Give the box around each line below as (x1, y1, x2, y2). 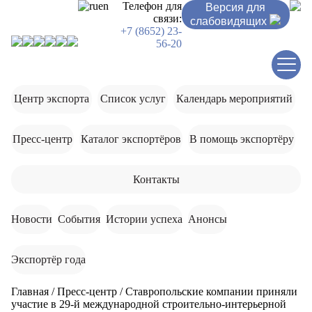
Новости (11, 213, 52, 226)
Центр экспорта (13, 93, 89, 105)
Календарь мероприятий (176, 93, 293, 105)
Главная (11, 285, 49, 297)
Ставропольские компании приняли (125, 285, 297, 297)
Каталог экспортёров (81, 132, 181, 145)
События (58, 213, 100, 226)
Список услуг (100, 93, 166, 105)
